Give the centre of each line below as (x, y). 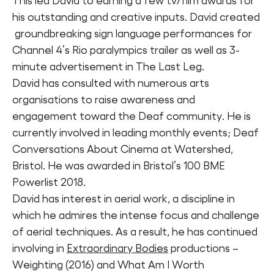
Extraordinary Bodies (117, 248)
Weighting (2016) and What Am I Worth (108, 265)
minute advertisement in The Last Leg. (108, 66)
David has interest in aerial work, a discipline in (124, 198)
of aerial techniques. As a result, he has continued (135, 231)
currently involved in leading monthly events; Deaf (135, 132)
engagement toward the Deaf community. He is (131, 116)
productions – (203, 248)
